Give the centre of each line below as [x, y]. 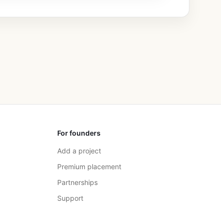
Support [70, 198]
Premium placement [89, 166]
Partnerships [77, 182]
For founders [79, 133]
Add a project [79, 151]
